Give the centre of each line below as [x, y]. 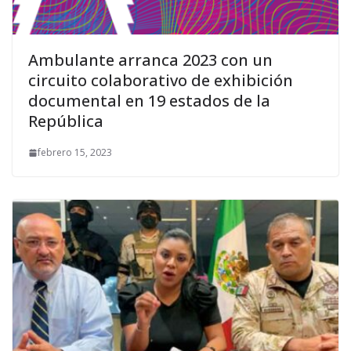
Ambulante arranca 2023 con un [150, 60]
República [66, 121]
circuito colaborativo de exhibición [161, 81]
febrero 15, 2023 [75, 153]
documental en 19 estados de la [149, 101]
